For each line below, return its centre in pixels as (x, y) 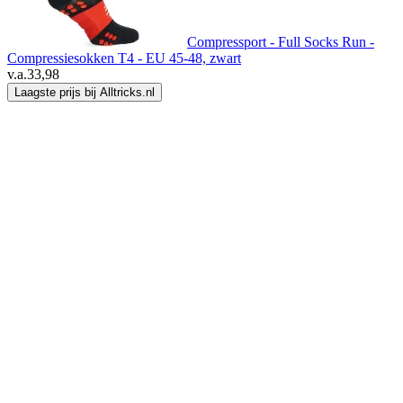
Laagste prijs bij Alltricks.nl (85, 93)
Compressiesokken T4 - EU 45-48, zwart (124, 58)
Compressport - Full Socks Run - (281, 42)
